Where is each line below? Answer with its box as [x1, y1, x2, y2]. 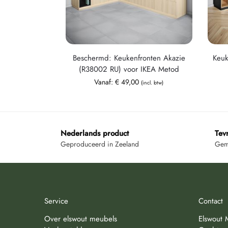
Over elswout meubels [44, 213, 117, 224]
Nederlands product [61, 127, 129, 139]
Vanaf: [94, 76, 116, 87]
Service [44, 195, 68, 207]
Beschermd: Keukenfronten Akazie [72, 52, 185, 64]
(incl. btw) [141, 78, 164, 87]
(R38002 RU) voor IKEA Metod [78, 63, 179, 75]
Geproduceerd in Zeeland [61, 139, 139, 150]
